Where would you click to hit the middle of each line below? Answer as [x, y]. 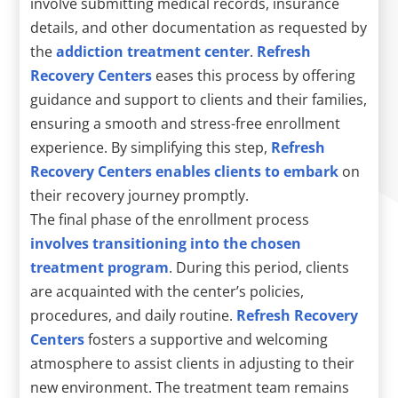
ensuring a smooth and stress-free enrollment [186, 123]
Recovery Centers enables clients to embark [185, 171]
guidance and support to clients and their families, [199, 99]
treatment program [100, 267]
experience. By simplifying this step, [151, 147]
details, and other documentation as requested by [199, 27]
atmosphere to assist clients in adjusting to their [193, 363]
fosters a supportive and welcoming [207, 339]
